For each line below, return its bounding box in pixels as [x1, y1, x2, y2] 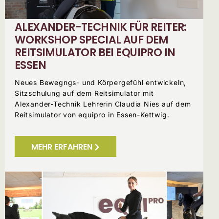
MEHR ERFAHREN [31, 141, 92, 153]
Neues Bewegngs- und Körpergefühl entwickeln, [15, 78, 187, 87]
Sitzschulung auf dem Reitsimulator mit [15, 88, 154, 97]
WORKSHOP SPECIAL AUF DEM [15, 32, 169, 47]
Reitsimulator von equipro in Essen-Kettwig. [15, 110, 170, 119]
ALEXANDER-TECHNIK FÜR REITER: [15, 19, 187, 35]
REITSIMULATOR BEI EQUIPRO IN [15, 44, 175, 60]
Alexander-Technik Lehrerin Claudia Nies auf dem [15, 99, 191, 108]
